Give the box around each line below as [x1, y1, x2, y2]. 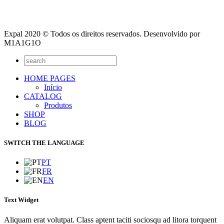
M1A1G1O [4, 38, 41, 47]
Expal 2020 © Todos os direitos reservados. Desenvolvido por [4, 29, 200, 38]
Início [44, 82, 62, 91]
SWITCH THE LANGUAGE [4, 139, 84, 147]
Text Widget [4, 196, 38, 204]
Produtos [44, 100, 72, 109]
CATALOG [24, 91, 62, 100]
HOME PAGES [24, 73, 75, 82]
